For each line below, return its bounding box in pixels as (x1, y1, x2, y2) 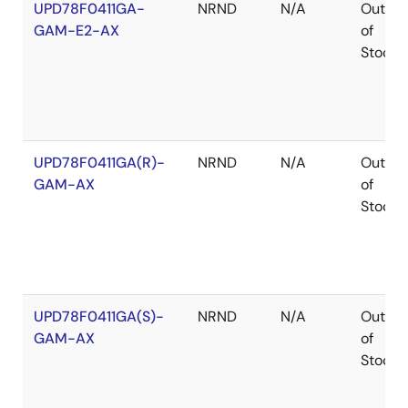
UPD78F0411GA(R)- (34, 153, 165, 172)
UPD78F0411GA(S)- (34, 307, 164, 326)
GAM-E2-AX (34, 21, 119, 40)
